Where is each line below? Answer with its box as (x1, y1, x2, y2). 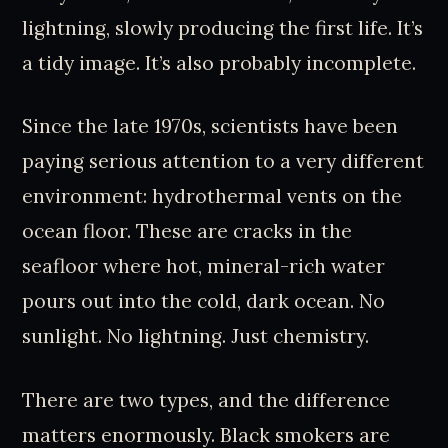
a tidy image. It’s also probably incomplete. (22, 50, 417, 75)
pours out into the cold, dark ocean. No (22, 289, 386, 314)
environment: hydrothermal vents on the (22, 184, 403, 209)
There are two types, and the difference (22, 388, 391, 413)
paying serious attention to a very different (22, 149, 425, 174)
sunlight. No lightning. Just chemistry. (22, 324, 370, 349)
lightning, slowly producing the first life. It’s (22, 15, 424, 40)
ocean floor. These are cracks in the (22, 219, 353, 244)
